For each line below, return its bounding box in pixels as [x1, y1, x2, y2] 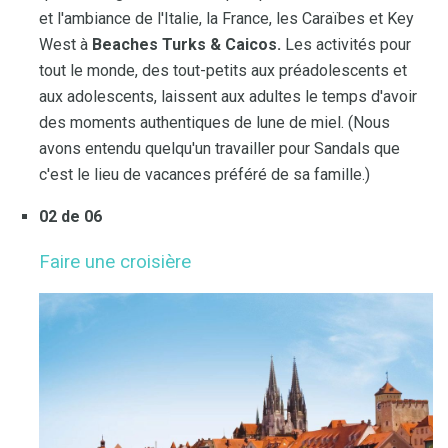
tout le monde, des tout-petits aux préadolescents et [39, 60, 407, 80]
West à [39, 34, 92, 54]
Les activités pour [281, 34, 411, 54]
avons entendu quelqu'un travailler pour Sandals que [39, 138, 400, 158]
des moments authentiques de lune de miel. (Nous [39, 112, 390, 132]
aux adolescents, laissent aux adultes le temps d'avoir [39, 86, 417, 106]
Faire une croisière [39, 250, 191, 273]
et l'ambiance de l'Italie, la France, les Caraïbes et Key [39, 8, 414, 28]
